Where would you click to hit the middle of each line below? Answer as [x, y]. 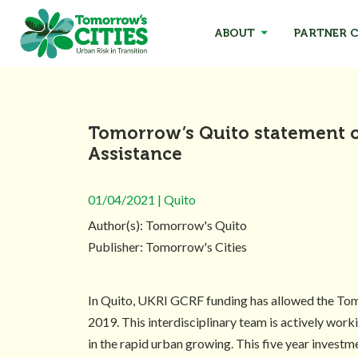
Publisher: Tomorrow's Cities [167, 247]
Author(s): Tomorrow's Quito [167, 225]
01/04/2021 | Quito [142, 199]
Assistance [135, 154]
